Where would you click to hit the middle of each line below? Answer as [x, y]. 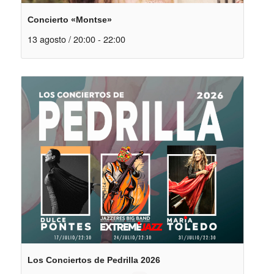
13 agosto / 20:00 [61, 39]
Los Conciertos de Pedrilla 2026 [94, 260]
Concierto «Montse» [69, 20]
